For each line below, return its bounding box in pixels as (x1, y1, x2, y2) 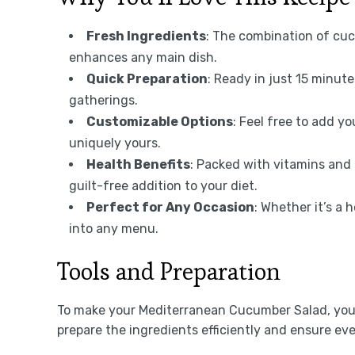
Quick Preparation (86, 71, 208, 86)
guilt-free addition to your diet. (69, 177, 258, 193)
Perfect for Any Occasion (86, 199, 254, 215)
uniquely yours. (69, 135, 161, 151)
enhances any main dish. (69, 49, 217, 65)
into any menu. (69, 220, 158, 236)
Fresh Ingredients (86, 28, 206, 44)
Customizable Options (86, 113, 233, 129)
